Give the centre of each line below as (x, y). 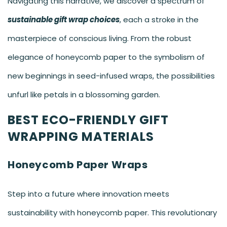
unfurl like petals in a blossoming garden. (84, 94)
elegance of (32, 57)
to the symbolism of (165, 57)
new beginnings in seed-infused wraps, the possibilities (111, 75)
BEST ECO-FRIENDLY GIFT (88, 120)
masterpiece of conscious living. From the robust (100, 38)
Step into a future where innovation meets (88, 194)
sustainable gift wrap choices (64, 19)
